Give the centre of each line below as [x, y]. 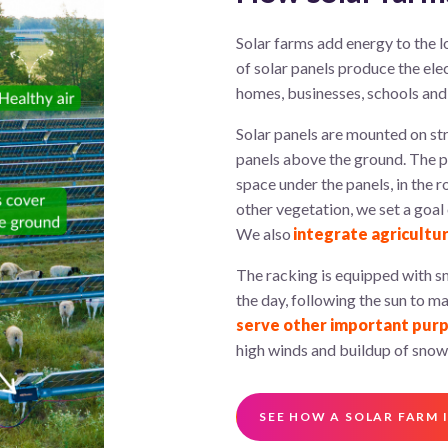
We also [264, 233]
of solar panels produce [317, 67]
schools [393, 92]
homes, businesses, [301, 92]
